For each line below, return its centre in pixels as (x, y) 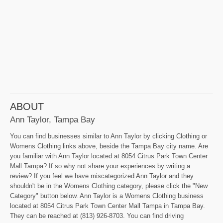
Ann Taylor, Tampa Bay (53, 120)
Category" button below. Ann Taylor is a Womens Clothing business (107, 196)
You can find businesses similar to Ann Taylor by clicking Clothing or (109, 136)
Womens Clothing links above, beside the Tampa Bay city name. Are (109, 146)
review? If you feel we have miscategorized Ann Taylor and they (102, 176)
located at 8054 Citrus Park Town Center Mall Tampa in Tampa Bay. (108, 206)
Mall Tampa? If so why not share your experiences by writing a (100, 166)
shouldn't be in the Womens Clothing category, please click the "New (109, 186)
